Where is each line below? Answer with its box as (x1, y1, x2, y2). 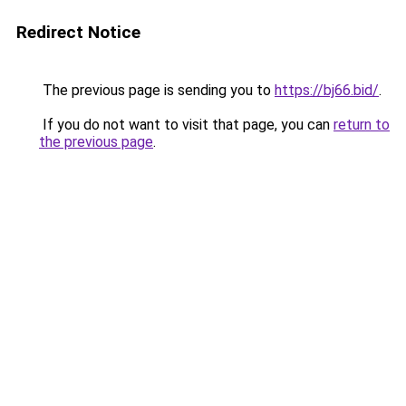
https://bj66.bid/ (275, 82, 379, 99)
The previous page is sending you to (39, 82, 275, 99)
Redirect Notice (16, 22, 140, 43)
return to (333, 116, 390, 133)
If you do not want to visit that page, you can (39, 116, 333, 133)
